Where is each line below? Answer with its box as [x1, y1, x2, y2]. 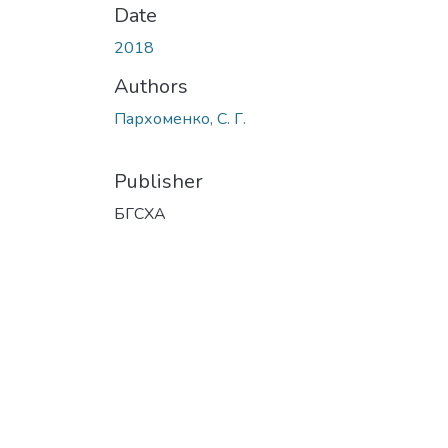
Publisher [114, 167, 203, 195]
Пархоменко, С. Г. [114, 107, 246, 130]
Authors [114, 72, 188, 100]
